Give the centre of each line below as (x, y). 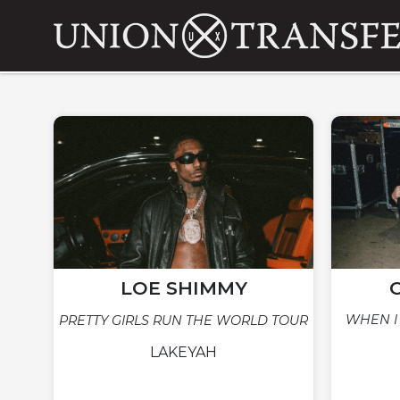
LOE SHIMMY (183, 288)
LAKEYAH (183, 353)
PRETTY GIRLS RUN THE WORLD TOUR (183, 321)
